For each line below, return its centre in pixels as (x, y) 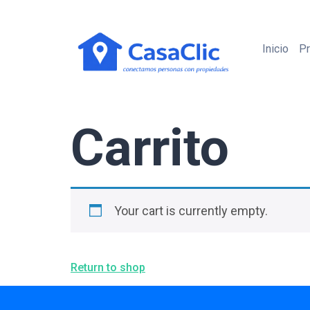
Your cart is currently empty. (191, 211)
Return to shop (108, 267)
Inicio (275, 48)
